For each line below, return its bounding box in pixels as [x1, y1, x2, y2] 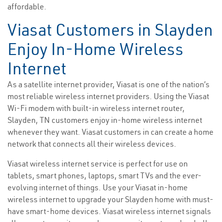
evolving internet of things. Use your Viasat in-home [7, 182, 188, 193]
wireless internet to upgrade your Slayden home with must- [7, 194, 214, 205]
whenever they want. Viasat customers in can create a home [7, 127, 214, 137]
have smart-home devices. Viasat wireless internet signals [7, 206, 211, 217]
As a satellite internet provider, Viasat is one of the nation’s [7, 79, 210, 90]
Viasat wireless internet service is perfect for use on [7, 159, 188, 169]
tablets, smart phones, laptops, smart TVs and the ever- [7, 170, 202, 181]
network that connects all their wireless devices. [7, 139, 176, 149]
